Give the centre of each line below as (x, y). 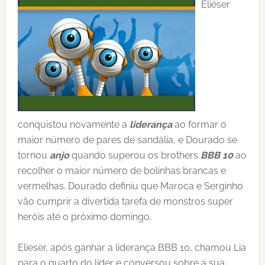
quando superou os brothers (135, 155)
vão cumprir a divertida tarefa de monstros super (125, 201)
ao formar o (199, 125)
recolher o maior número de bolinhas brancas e (122, 171)
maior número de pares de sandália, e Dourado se (127, 140)
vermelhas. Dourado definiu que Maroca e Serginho (130, 186)
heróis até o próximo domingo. (84, 217)
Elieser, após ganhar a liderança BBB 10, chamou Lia (132, 248)
